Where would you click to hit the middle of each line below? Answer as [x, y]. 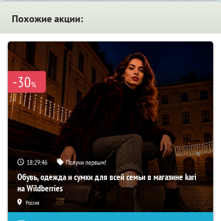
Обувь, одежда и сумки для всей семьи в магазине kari [107, 177]
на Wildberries [40, 188]
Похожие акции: [47, 19]
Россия [33, 203]
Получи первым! [86, 163]
